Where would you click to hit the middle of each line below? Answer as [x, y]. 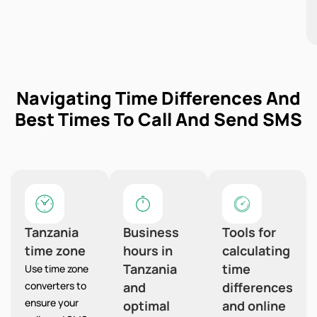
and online [254, 306]
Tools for [249, 232]
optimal [147, 306]
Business [151, 232]
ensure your [52, 303]
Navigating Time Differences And [158, 98]
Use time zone [57, 269]
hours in [148, 251]
